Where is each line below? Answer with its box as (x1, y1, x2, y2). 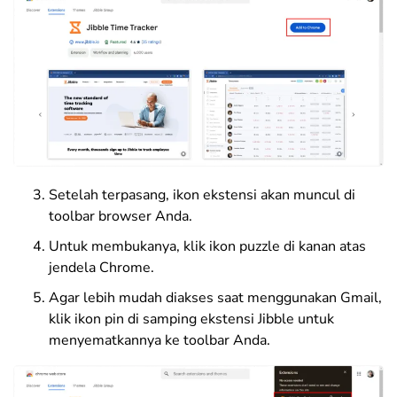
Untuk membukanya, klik (49, 236, 209, 256)
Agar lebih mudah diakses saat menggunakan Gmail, (49, 287, 382, 307)
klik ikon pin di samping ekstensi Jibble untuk (49, 308, 334, 329)
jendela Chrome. (49, 257, 154, 277)
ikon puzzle (209, 236, 284, 256)
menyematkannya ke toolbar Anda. (49, 330, 270, 350)
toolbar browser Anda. (49, 206, 192, 226)
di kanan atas (284, 236, 366, 256)
